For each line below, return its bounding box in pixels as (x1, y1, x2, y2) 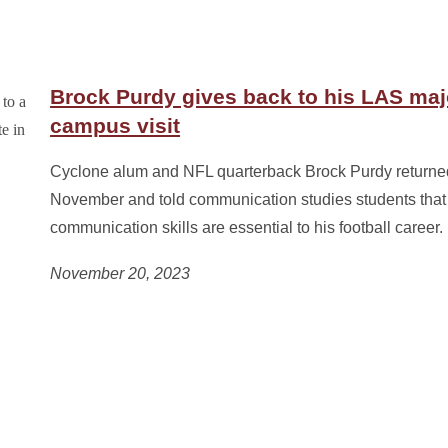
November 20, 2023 (50, 265, 191, 282)
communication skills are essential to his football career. (50, 219, 444, 236)
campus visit (50, 114, 181, 137)
